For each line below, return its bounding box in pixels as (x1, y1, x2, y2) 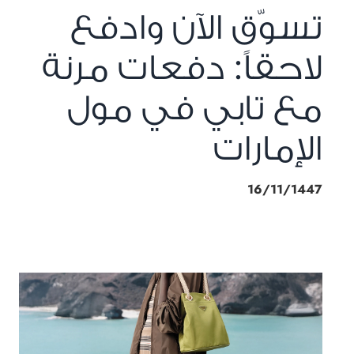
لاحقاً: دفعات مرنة (42, 48, 322, 87)
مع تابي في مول (67, 88, 322, 127)
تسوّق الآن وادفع (70, 8, 322, 47)
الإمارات (213, 129, 322, 168)
